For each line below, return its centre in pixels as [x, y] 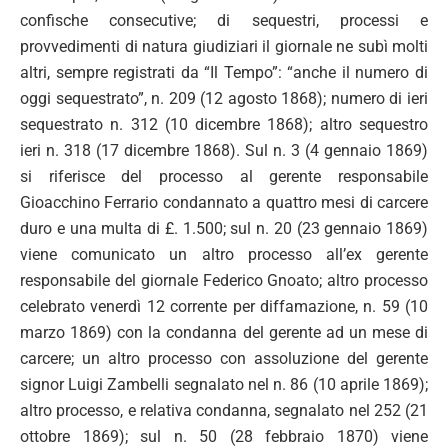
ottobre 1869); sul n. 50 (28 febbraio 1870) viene [224, 436]
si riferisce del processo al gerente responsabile [224, 176]
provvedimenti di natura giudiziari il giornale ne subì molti [224, 46]
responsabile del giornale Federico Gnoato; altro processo [224, 280]
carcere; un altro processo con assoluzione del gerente [224, 358]
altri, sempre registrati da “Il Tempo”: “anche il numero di [224, 72]
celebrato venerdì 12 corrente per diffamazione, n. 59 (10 [224, 306]
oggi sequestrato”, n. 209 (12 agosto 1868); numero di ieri [224, 98]
